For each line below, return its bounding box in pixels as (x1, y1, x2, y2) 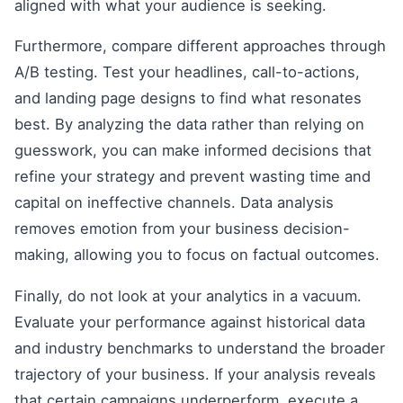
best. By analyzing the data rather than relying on (14, 115, 364, 134)
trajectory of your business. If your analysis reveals (14, 364, 376, 383)
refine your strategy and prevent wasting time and (14, 167, 371, 186)
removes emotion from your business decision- (14, 219, 350, 238)
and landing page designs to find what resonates (14, 89, 362, 108)
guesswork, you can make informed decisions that (14, 141, 372, 160)
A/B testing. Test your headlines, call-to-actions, (14, 63, 360, 82)
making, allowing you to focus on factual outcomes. (14, 246, 380, 264)
